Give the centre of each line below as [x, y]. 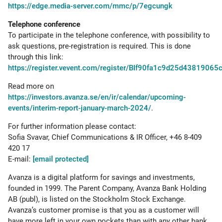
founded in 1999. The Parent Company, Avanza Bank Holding [107, 188]
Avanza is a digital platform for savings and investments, [101, 177]
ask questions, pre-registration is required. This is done [99, 46]
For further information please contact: [72, 126]
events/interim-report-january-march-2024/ [80, 108]
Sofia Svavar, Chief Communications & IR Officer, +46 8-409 [105, 137]
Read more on [31, 86]
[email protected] [61, 159]
